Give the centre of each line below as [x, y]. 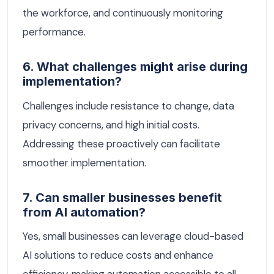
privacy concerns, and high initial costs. [111, 124]
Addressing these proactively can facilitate [121, 143]
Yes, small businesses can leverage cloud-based [133, 236]
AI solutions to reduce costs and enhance [118, 255]
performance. [54, 32]
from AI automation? [84, 212]
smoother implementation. [84, 162]
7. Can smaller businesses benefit [122, 197]
